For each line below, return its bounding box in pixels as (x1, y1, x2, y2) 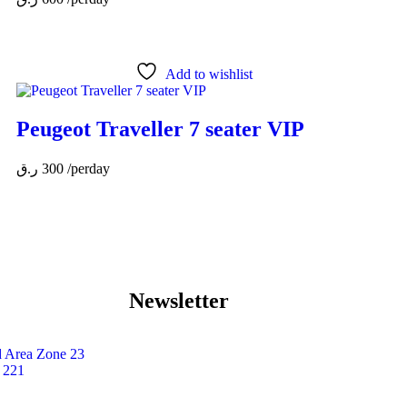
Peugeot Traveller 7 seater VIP (16, 116, 305, 141)
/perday (67, 160, 111, 176)
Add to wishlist (164, 65, 253, 82)
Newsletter (129, 288, 230, 313)
